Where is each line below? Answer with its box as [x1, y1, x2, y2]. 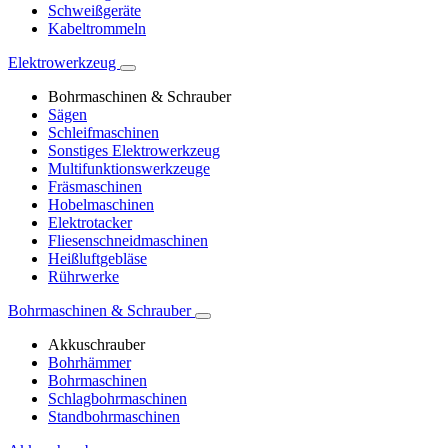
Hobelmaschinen [48, 196, 154, 214]
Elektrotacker [48, 214, 132, 232]
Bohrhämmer [48, 354, 131, 372]
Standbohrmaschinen [48, 408, 180, 426]
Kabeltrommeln [48, 20, 146, 38]
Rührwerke [48, 268, 119, 286]
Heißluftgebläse [48, 250, 147, 268]
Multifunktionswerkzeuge [48, 160, 210, 178]
